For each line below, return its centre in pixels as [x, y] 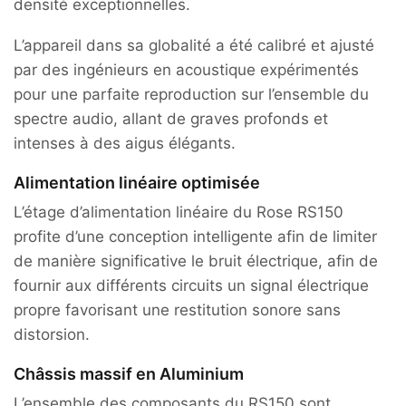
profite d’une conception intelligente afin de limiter [195, 237]
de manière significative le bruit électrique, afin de [196, 261]
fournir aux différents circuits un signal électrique [191, 286]
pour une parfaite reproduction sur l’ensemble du [191, 95]
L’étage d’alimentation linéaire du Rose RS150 [179, 213]
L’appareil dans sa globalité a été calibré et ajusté [194, 46]
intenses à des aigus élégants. [125, 144]
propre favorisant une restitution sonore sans [177, 310]
